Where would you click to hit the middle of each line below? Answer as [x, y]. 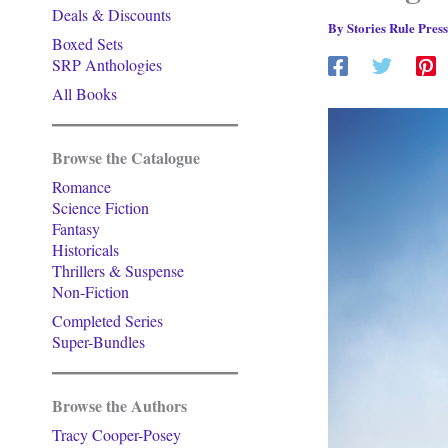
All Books [84, 93]
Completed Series [107, 320]
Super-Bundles [98, 341]
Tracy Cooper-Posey [116, 434]
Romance [81, 186]
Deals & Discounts [111, 14]
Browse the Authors [119, 405]
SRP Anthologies [107, 64]
